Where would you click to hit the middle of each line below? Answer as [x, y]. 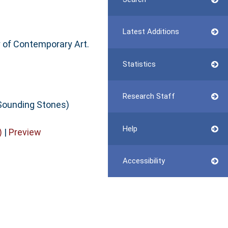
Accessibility [144, 161]
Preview [25, 132]
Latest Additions [151, 32]
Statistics [139, 64]
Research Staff [149, 96]
